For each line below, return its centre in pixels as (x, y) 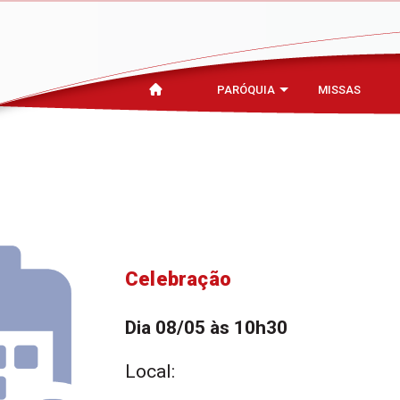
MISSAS (339, 90)
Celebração (178, 279)
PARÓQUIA (246, 90)
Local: (150, 371)
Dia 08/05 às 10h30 (206, 328)
